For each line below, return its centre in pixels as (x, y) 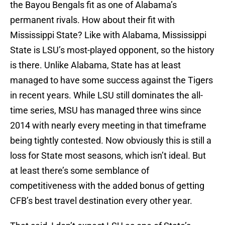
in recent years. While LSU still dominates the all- (106, 95)
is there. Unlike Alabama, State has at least (95, 65)
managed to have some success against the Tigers (111, 80)
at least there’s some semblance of (80, 171)
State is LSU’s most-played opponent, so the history (112, 50)
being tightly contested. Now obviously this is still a (111, 141)
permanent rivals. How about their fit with (92, 20)
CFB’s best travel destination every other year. (101, 201)
